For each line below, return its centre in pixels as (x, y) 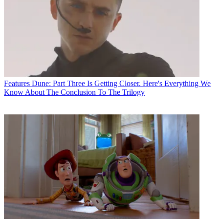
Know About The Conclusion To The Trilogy (74, 92)
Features (17, 83)
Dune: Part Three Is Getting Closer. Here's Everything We (121, 83)
